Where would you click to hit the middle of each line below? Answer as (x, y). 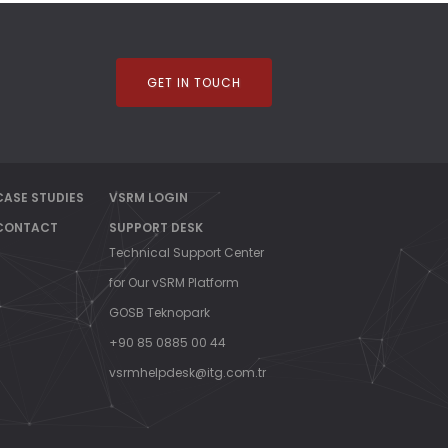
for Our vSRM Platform (174, 282)
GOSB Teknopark (159, 312)
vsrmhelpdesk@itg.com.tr (187, 372)
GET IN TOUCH (194, 82)
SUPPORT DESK (156, 227)
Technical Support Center (186, 252)
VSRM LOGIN (148, 197)
